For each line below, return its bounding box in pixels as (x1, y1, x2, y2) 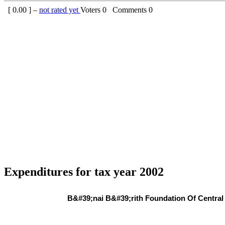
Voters (80, 5, 102, 14)
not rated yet (39, 5, 80, 14)
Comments (108, 5, 149, 14)
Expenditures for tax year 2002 (4, 165, 164, 178)
